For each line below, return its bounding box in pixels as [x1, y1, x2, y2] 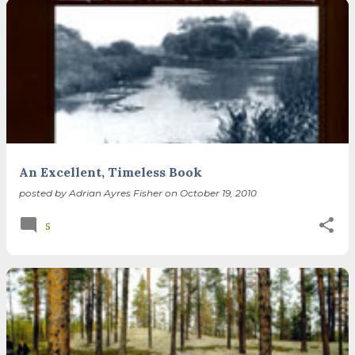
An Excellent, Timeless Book [19, 163, 202, 180]
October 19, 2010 [180, 186, 257, 199]
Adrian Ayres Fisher [69, 186, 162, 199]
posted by [19, 186, 69, 199]
